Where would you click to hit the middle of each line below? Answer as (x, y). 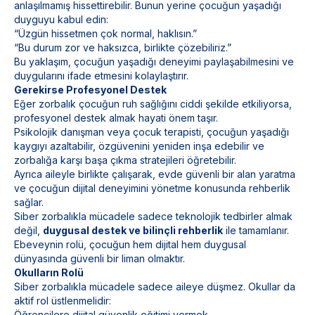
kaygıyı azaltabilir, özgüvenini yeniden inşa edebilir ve (139, 146)
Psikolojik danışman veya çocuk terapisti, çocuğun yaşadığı (152, 132)
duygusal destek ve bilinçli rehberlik (133, 230)
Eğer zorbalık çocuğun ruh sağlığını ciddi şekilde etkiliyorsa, (153, 104)
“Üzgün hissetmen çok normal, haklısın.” (105, 33)
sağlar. (29, 202)
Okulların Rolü (49, 272)
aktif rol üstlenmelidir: (63, 301)
